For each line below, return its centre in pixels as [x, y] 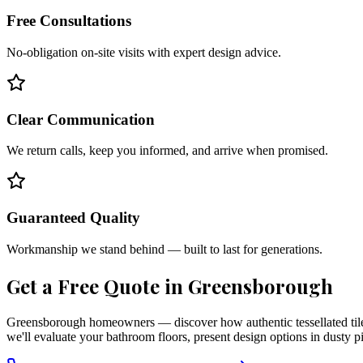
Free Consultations [69, 21]
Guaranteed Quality [73, 218]
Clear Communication [81, 119]
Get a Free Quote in [97, 286]
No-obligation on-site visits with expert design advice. [144, 52]
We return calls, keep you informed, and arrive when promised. [167, 151]
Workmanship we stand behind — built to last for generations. [164, 249]
